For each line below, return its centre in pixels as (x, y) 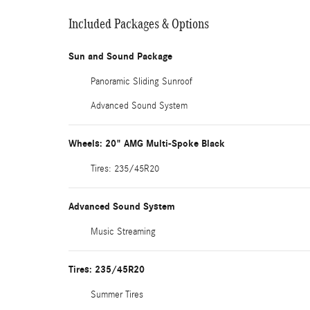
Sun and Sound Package (120, 56)
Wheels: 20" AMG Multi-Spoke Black (147, 144)
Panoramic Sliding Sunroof (142, 82)
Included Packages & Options (139, 24)
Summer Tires (117, 295)
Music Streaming (123, 232)
